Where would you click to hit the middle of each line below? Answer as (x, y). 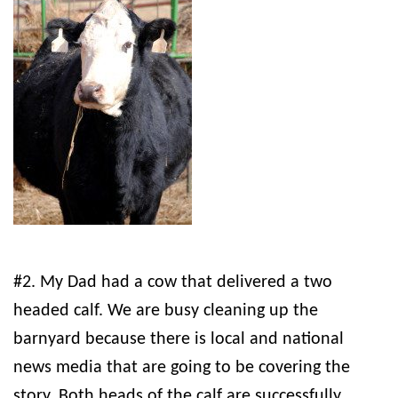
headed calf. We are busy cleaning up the (166, 311)
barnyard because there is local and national (179, 340)
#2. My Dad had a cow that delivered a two (173, 283)
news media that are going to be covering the (182, 368)
